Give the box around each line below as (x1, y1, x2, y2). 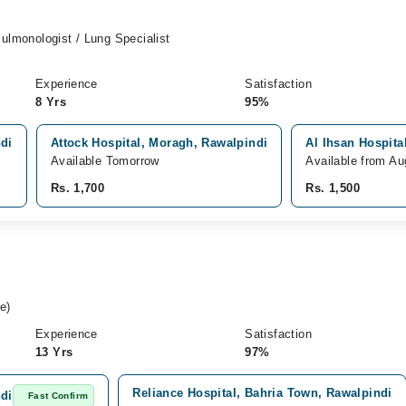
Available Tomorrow (50, 154, 159, 168)
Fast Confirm (27, 391, 89, 401)
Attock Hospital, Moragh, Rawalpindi (50, 136, 268, 150)
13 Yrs (34, 345, 73, 359)
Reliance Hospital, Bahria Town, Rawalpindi (132, 386, 392, 400)
